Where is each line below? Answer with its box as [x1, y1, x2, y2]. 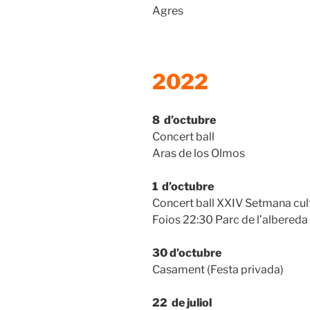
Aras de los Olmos [152, 146, 245, 160]
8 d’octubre [152, 113, 216, 127]
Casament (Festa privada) [152, 262, 284, 276]
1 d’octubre [152, 179, 214, 193]
